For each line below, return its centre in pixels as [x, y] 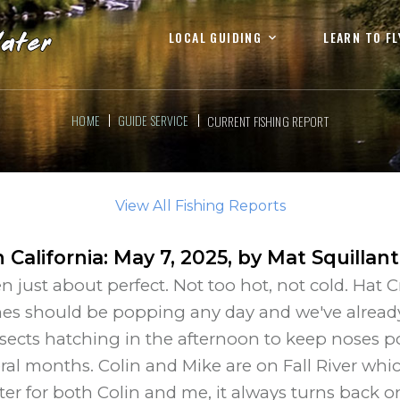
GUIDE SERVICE [153, 121]
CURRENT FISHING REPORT [267, 121]
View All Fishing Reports [200, 205]
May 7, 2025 [171, 257]
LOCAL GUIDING [215, 37]
